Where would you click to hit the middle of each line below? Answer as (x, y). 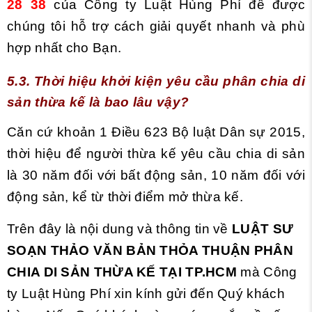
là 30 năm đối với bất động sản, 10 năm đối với (156, 175)
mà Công (267, 272)
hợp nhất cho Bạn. (64, 48)
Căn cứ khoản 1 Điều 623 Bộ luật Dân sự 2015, (156, 132)
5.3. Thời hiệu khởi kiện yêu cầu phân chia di (156, 81)
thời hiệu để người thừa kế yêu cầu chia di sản (156, 154)
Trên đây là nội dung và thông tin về (120, 229)
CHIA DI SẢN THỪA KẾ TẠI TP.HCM (122, 272)
